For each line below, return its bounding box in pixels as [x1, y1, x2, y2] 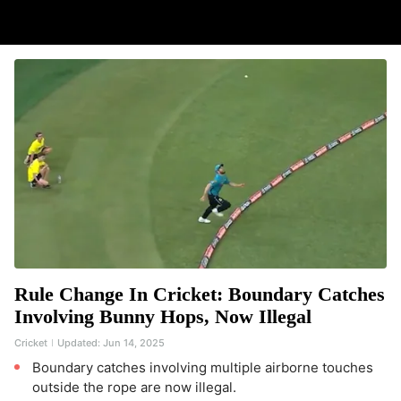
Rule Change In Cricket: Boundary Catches [14, 283, 385, 305]
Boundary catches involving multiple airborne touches [32, 359, 373, 376]
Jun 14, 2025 [103, 337, 165, 349]
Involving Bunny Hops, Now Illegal [14, 305, 311, 328]
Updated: [55, 337, 103, 349]
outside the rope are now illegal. [32, 379, 236, 396]
